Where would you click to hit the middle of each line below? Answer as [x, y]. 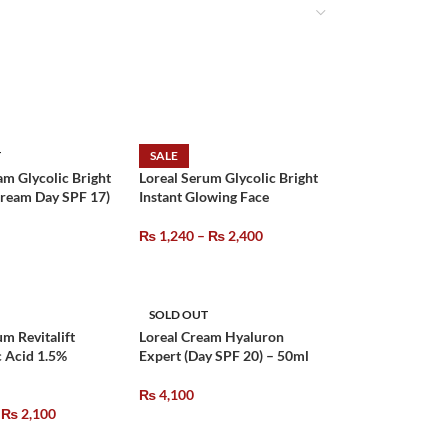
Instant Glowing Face [204, 196]
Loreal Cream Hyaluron [211, 336]
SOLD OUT [178, 314]
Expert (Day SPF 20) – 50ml [224, 355]
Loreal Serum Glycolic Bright [228, 177]
